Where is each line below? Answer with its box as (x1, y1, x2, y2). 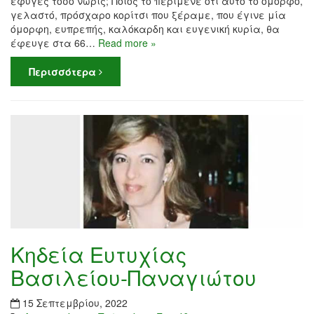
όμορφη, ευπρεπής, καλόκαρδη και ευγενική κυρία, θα (11, 22, 280, 36)
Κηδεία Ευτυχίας (11, 238, 187, 269)
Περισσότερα (29, 64, 99, 79)
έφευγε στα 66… (11, 36, 98, 50)
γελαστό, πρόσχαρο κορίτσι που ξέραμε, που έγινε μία (11, 8, 286, 22)
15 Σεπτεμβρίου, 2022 (22, 295, 128, 310)
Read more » (98, 36, 156, 50)
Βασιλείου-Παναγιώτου (11, 261, 257, 292)
